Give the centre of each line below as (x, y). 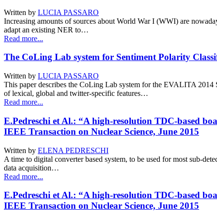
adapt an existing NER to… (46, 30)
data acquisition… (31, 168)
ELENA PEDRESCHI (73, 150)
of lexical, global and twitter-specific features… (76, 93)
